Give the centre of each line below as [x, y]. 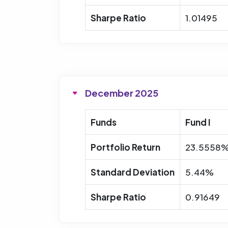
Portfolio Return [125, 147]
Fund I [198, 122]
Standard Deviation [133, 172]
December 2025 [122, 93]
